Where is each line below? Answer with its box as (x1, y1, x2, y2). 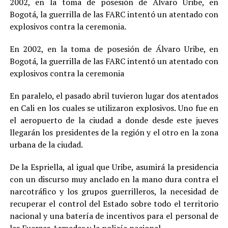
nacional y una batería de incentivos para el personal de (9, 210, 219, 221)
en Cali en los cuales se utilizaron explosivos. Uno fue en (9, 102, 219, 113)
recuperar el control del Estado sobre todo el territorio (9, 198, 219, 209)
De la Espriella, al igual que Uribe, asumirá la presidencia (9, 161, 219, 173)
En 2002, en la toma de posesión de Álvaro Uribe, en (9, 43, 219, 54)
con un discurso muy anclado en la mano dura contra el (9, 174, 219, 185)
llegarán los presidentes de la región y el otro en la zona (9, 127, 219, 138)
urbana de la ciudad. (9, 139, 83, 150)
